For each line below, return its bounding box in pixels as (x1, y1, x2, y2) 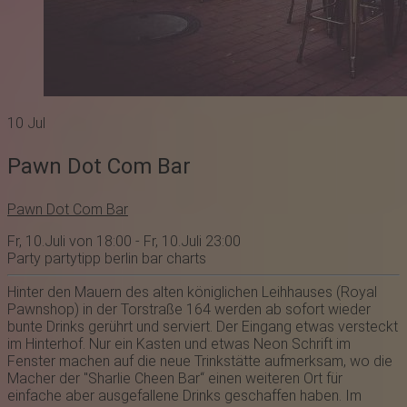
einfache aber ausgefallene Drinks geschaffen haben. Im (7, 387, 362, 405)
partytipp (41, 250, 101, 268)
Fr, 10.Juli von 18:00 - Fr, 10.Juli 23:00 (7, 233, 241, 251)
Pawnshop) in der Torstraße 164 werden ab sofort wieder (7, 301, 371, 319)
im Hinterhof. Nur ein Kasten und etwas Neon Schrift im (7, 335, 351, 353)
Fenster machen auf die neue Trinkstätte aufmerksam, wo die (7, 352, 392, 371)
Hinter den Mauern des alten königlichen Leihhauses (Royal (7, 283, 377, 302)
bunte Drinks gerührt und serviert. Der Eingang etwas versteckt (7, 318, 398, 336)
